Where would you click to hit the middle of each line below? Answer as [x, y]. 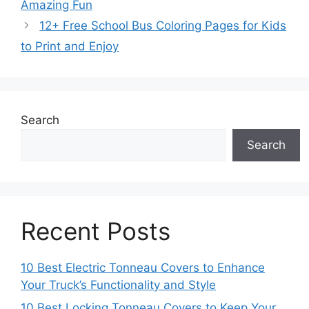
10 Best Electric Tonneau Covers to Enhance [143, 267]
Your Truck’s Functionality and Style [118, 285]
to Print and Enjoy [70, 46]
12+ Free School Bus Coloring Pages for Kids [163, 25]
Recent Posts [96, 231]
